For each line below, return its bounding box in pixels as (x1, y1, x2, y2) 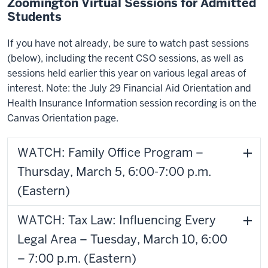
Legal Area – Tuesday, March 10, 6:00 (17, 232, 227, 247)
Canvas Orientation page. (7, 112, 118, 124)
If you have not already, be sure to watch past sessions (7, 37, 249, 50)
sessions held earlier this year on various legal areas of (7, 67, 246, 80)
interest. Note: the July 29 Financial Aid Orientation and (7, 82, 251, 95)
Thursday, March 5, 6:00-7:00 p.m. (17, 164, 211, 179)
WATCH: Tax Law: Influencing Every (17, 212, 216, 228)
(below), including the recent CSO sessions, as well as (7, 52, 243, 65)
